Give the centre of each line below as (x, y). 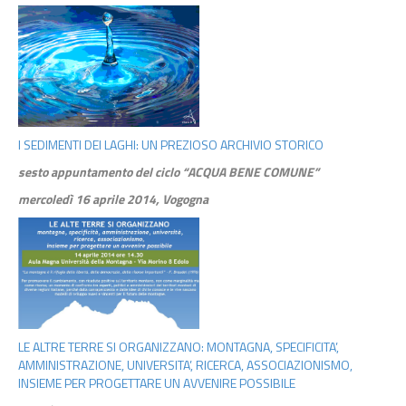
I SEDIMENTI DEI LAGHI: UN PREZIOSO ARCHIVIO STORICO (171, 144)
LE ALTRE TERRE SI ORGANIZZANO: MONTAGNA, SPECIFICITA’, (179, 347)
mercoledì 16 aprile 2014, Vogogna (113, 198)
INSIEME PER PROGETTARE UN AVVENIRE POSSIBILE (157, 383)
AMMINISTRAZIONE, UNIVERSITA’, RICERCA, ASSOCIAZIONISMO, (185, 365)
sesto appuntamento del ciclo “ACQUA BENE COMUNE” (169, 171)
